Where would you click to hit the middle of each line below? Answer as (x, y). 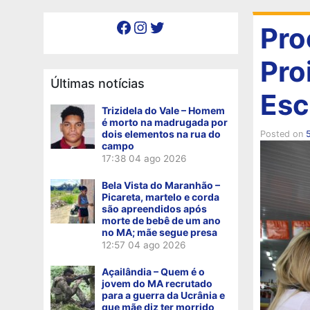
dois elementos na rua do (161, 134)
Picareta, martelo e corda (161, 197)
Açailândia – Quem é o (153, 271)
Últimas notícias (98, 83)
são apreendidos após (154, 208)
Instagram (139, 26)
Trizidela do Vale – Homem (163, 110)
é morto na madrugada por (165, 122)
